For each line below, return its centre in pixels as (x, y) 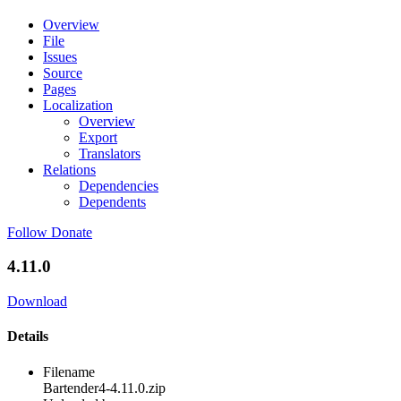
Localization (78, 105)
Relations (69, 169)
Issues (60, 56)
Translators (110, 153)
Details (28, 337)
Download (37, 302)
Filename (69, 371)
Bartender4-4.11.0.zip (104, 388)
